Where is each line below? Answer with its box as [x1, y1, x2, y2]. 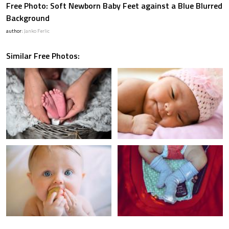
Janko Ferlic [24, 27, 50, 35]
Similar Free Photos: [6, 50, 80, 62]
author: [6, 27, 24, 35]
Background [6, 12, 50, 25]
